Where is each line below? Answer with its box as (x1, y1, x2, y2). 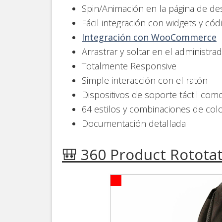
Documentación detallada (82, 117, 186, 129)
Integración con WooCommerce (82, 31, 217, 43)
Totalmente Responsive (82, 59, 176, 72)
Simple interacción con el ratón (82, 74, 208, 86)
